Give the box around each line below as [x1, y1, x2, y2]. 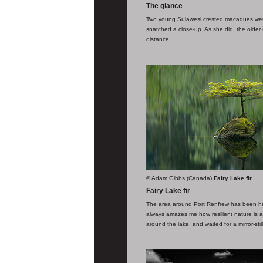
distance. [146, 36, 171, 43]
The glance [146, 2, 183, 10]
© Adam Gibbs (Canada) [146, 175, 212, 182]
